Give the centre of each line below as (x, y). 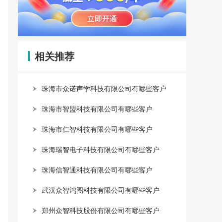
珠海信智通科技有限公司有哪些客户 (97, 169)
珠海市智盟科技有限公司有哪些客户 (97, 109)
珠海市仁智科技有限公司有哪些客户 (97, 129)
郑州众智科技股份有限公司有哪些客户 (101, 210)
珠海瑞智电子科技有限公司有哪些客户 (101, 149)
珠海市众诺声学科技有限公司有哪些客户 (104, 88)
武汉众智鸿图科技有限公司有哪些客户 (101, 190)
